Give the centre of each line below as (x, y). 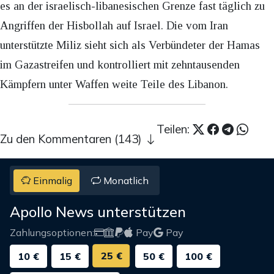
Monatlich (124, 181)
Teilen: (175, 129)
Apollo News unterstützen (98, 212)
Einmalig (52, 181)
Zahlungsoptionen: (52, 233)
